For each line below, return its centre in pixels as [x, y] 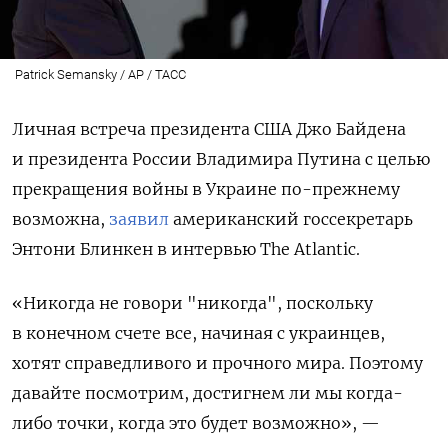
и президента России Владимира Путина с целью [221, 158]
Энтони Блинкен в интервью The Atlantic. [186, 248]
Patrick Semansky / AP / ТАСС [100, 74]
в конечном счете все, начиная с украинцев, [198, 332]
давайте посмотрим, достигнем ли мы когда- [207, 392]
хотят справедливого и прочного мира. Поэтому [217, 362]
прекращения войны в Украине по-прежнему [206, 188]
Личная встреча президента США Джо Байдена [209, 128]
